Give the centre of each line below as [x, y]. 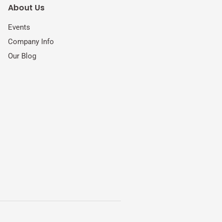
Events [19, 28]
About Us [26, 8]
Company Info [31, 42]
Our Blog [22, 56]
